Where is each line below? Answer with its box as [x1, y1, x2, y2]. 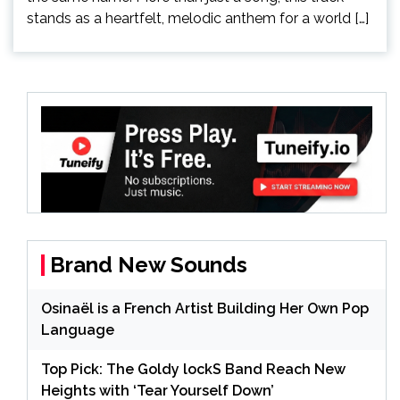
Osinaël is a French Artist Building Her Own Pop [41, 299, 369, 317]
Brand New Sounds [50, 251, 247, 278]
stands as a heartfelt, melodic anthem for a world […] [27, 9, 369, 27]
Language [41, 321, 114, 338]
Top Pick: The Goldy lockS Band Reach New [41, 360, 346, 378]
